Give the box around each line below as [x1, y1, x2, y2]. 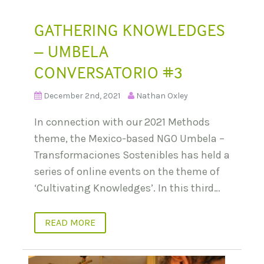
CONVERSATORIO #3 [34, 62, 183, 83]
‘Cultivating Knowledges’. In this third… [34, 181, 220, 195]
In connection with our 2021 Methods [34, 115, 210, 129]
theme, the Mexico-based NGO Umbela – [34, 132, 225, 146]
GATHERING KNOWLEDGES [34, 20, 225, 41]
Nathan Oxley [136, 91, 188, 101]
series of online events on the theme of [34, 165, 220, 179]
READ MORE [45, 217, 95, 229]
